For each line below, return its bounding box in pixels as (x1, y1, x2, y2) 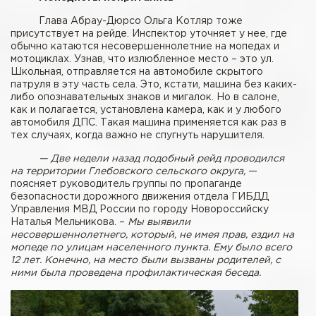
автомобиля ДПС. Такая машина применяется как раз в (11, 119, 286, 128)
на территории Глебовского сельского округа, (11, 167, 248, 176)
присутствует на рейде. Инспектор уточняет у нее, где (11, 30, 287, 39)
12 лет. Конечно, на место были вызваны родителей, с (11, 256, 281, 265)
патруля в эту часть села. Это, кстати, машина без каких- (11, 80, 297, 90)
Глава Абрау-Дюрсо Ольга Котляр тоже (39, 17, 243, 26)
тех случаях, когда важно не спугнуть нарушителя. (11, 131, 265, 140)
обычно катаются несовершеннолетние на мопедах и (11, 42, 279, 51)
